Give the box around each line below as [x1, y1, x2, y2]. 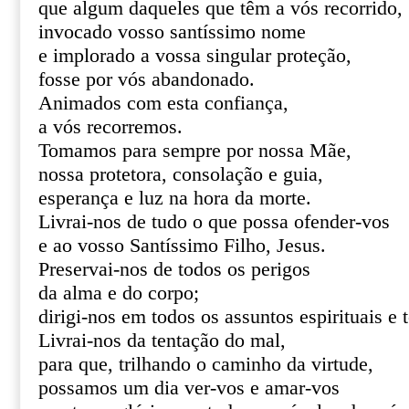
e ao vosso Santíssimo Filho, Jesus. [38, 235, 326, 257]
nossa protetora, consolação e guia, [38, 163, 323, 185]
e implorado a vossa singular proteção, [38, 45, 351, 67]
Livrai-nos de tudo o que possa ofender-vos [38, 211, 390, 233]
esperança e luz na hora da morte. [38, 187, 311, 209]
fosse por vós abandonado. [38, 68, 255, 90]
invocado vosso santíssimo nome [38, 21, 306, 43]
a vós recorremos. [38, 116, 183, 138]
